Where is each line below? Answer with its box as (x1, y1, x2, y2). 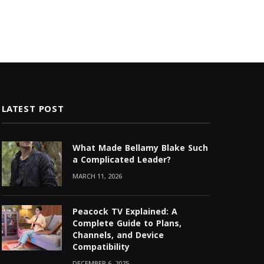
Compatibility (72, 239, 130, 256)
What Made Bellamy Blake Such (72, 140, 208, 156)
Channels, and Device (72, 227, 164, 244)
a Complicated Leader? (72, 151, 171, 168)
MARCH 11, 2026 (72, 169, 122, 183)
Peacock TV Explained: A (72, 204, 177, 220)
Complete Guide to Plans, (72, 216, 181, 232)
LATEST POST (1, 100, 64, 117)
